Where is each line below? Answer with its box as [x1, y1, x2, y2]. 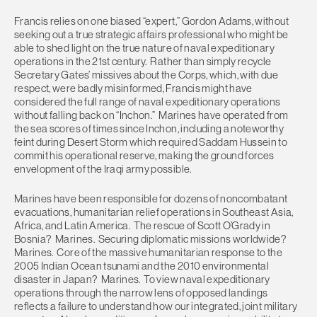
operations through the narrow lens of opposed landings [14, 286, 268, 299]
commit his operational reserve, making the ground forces [14, 149, 275, 162]
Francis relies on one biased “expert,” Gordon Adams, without [14, 15, 289, 28]
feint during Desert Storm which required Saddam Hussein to [14, 136, 288, 149]
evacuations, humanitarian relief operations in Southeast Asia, [14, 205, 294, 218]
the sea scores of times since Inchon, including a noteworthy [14, 122, 284, 135]
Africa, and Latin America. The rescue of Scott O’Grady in [14, 219, 271, 231]
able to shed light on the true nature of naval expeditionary [14, 42, 275, 54]
